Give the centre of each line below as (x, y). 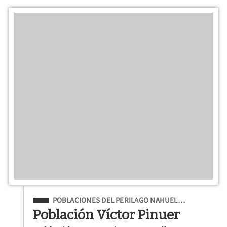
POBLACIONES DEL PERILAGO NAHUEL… (119, 200)
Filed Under (55, 199)
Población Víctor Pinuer (107, 215)
